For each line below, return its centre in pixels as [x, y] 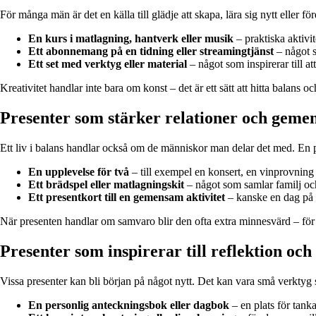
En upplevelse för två [79, 172]
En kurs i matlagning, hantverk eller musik [131, 39]
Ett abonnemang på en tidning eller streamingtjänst [151, 51]
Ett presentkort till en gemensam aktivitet [127, 197]
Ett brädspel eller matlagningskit [106, 185]
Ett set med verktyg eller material [108, 64]
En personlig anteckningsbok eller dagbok [129, 305]
